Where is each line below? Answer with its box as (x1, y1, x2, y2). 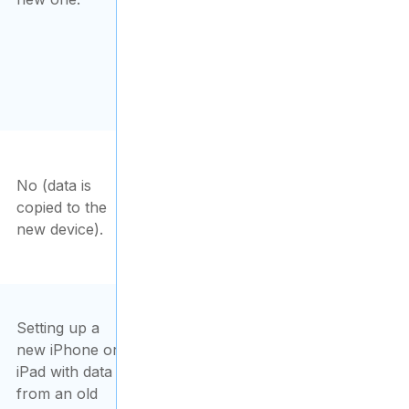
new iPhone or (16, 341, 119, 359)
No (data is (16, 176, 91, 194)
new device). (16, 220, 103, 238)
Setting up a (16, 319, 100, 337)
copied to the (16, 198, 107, 216)
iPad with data (16, 362, 112, 381)
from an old (16, 384, 98, 403)
